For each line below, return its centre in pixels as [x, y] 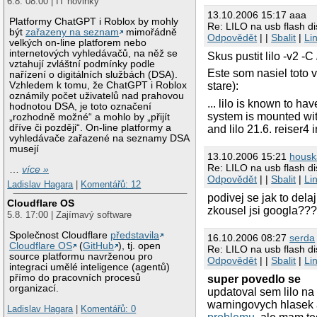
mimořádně [150, 33]
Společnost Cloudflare [60, 235]
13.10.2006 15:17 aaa [257, 15]
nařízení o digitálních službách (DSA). [94, 75]
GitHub [99, 246]
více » [36, 169]
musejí [24, 149]
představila [135, 235]
